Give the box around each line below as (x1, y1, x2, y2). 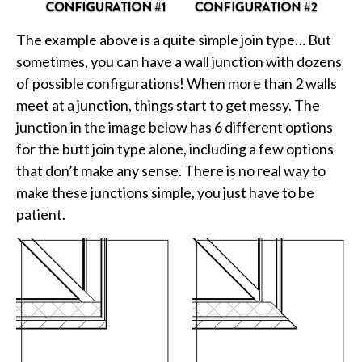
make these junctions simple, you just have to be (16, 183, 314, 202)
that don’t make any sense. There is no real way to (16, 162, 326, 180)
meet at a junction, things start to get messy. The (16, 96, 320, 115)
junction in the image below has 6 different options (16, 118, 333, 137)
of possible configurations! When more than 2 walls (16, 74, 337, 93)
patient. (16, 205, 65, 224)
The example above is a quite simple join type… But (16, 31, 331, 49)
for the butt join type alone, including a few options (16, 140, 334, 158)
